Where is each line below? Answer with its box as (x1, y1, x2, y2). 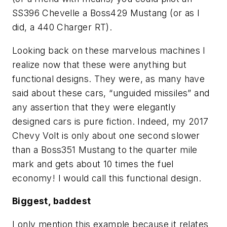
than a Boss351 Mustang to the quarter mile (12, 144, 198, 155)
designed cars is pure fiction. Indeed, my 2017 (12, 116, 209, 127)
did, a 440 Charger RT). (12, 21, 112, 32)
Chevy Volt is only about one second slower (12, 130, 200, 141)
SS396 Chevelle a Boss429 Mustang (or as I (12, 7, 200, 18)
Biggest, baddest (12, 196, 91, 207)
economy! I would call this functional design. (12, 172, 201, 183)
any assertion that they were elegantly (12, 101, 176, 112)
